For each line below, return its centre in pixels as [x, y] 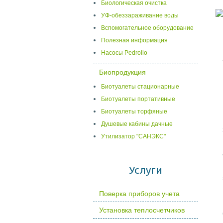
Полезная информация [134, 40]
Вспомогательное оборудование [147, 28]
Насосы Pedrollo [124, 53]
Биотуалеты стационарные [140, 87]
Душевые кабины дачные [137, 124]
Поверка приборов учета [139, 194]
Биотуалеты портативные [138, 99]
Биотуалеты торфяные [134, 111]
